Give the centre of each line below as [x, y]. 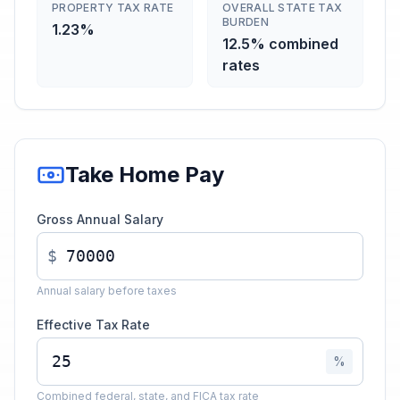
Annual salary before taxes [107, 291]
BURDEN [246, 22]
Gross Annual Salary [100, 219]
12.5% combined [280, 44]
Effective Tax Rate [93, 325]
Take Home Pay [145, 175]
